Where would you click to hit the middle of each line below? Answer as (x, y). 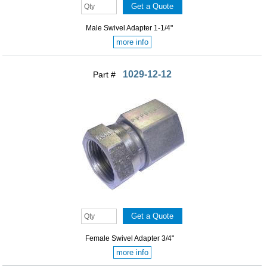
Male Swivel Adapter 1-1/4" (130, 28)
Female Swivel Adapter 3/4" (129, 238)
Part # (105, 75)
